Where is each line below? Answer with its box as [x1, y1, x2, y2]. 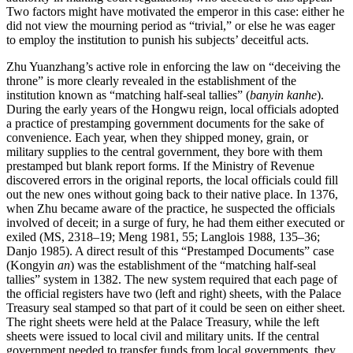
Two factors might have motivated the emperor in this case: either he [6, 5, 344, 19]
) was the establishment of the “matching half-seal [70, 258, 316, 273]
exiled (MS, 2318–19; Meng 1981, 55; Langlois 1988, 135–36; [6, 230, 320, 244]
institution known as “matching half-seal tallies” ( [6, 88, 250, 102]
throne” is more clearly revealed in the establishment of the [6, 74, 296, 88]
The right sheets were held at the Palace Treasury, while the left [6, 315, 319, 329]
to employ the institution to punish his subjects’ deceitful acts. [6, 33, 309, 47]
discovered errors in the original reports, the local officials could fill [6, 173, 338, 188]
